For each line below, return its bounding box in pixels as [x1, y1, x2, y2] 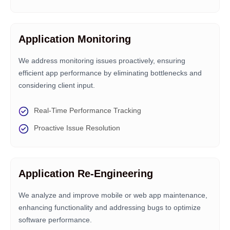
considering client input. [18, 81, 95, 89]
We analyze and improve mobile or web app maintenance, [18, 191, 207, 199]
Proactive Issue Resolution [34, 124, 120, 132]
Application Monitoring [18, 33, 131, 45]
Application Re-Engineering [18, 168, 153, 179]
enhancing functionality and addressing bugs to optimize [18, 203, 201, 212]
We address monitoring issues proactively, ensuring [18, 56, 185, 65]
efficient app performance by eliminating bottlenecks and [18, 69, 202, 77]
